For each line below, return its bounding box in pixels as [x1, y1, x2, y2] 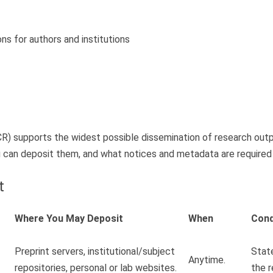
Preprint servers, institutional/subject [15, 246, 175, 258]
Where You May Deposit [15, 213, 123, 225]
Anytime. [188, 254, 225, 266]
